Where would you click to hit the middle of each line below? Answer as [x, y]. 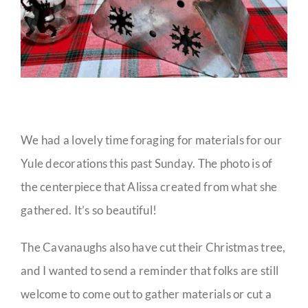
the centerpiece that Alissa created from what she [149, 187]
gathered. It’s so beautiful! [89, 210]
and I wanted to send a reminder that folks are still [150, 271]
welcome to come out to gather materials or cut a [146, 294]
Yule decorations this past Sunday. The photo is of [147, 163]
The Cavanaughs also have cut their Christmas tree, [153, 247]
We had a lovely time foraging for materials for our [152, 140]
